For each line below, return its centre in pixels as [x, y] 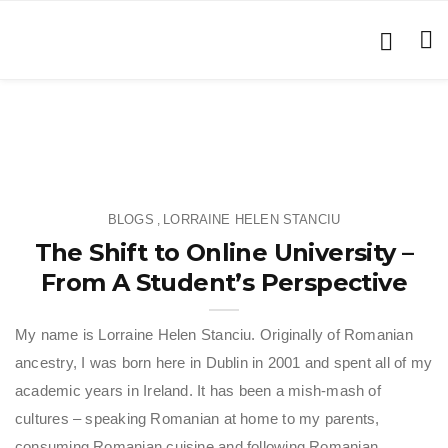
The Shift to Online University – [224, 252]
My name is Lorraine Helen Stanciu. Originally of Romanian [214, 334]
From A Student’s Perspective [224, 282]
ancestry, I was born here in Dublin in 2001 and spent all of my [224, 362]
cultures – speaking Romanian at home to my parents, [197, 418]
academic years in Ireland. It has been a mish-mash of [198, 390]
